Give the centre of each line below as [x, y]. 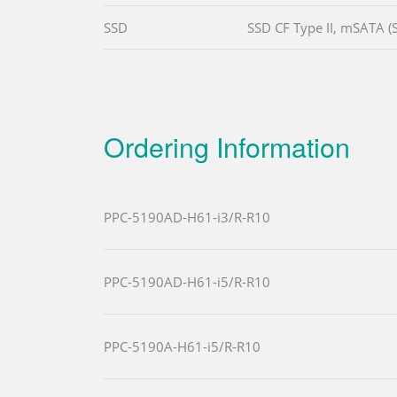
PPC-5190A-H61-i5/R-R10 [182, 347]
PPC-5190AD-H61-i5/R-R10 [187, 282]
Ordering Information [227, 147]
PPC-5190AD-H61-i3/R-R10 [187, 218]
